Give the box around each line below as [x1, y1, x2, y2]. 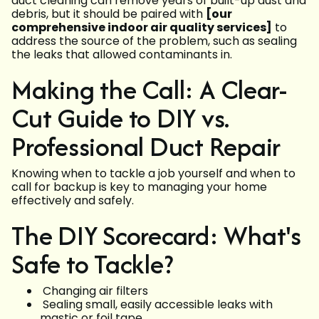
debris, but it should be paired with [11, 6, 206, 23]
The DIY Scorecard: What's [11, 216, 302, 255]
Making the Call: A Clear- [11, 70, 288, 109]
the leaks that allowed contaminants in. [11, 46, 232, 63]
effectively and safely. [11, 192, 134, 209]
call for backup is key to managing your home [11, 179, 267, 196]
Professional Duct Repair [11, 127, 281, 166]
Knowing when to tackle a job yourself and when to [11, 165, 296, 182]
